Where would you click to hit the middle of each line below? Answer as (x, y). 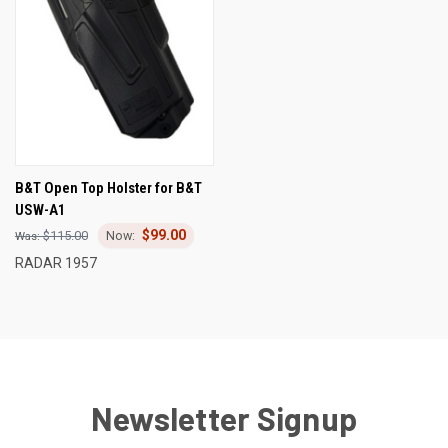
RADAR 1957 (56, 262)
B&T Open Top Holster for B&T (108, 187)
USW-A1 (40, 209)
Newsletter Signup (224, 417)
